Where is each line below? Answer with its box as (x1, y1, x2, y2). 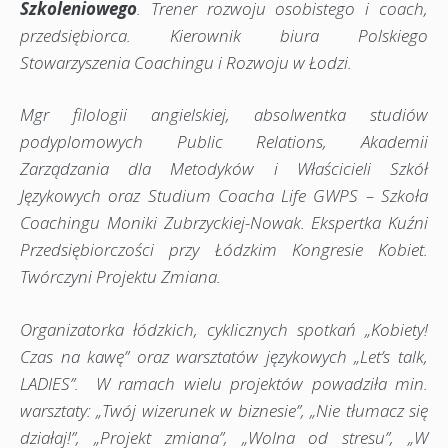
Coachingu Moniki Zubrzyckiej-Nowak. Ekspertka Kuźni (20, 211, 428, 235)
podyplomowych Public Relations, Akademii (20, 130, 428, 154)
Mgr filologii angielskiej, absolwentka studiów (20, 103, 428, 127)
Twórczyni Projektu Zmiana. (20, 265, 221, 289)
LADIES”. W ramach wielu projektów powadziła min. (20, 371, 428, 395)
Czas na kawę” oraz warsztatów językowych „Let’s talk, (20, 344, 428, 368)
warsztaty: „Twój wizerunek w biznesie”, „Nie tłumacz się (20, 398, 428, 422)
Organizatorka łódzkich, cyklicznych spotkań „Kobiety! (20, 317, 428, 341)
